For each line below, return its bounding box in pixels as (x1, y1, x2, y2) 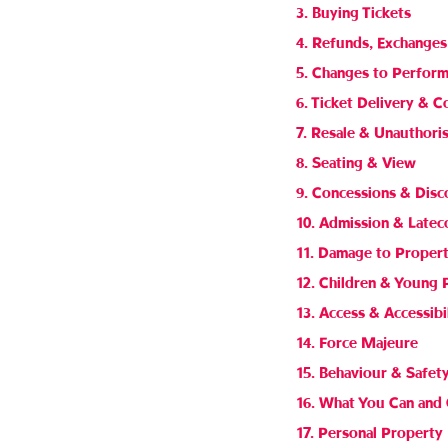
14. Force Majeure (295, 337, 418, 350)
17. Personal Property (295, 427, 443, 440)
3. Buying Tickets (295, 7, 411, 20)
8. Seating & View (295, 157, 416, 170)
